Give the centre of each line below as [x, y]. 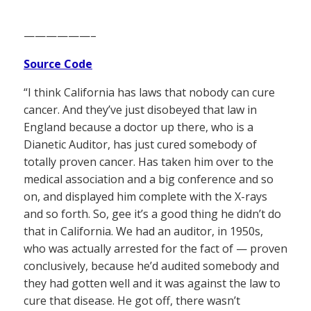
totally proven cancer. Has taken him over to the [149, 161]
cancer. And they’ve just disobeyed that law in [140, 109]
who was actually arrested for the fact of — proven [155, 248]
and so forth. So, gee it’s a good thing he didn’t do [152, 213]
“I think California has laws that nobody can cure [149, 92]
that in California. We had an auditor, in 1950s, [143, 231]
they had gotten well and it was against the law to [152, 283]
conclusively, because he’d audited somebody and [151, 266]
